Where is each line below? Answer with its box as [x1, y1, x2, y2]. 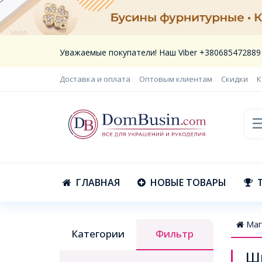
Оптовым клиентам [139, 74, 212, 84]
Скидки [221, 74, 248, 84]
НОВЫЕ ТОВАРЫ [150, 175, 226, 189]
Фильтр [156, 227, 194, 240]
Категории [71, 227, 125, 240]
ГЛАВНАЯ [76, 175, 120, 189]
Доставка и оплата [60, 74, 130, 84]
